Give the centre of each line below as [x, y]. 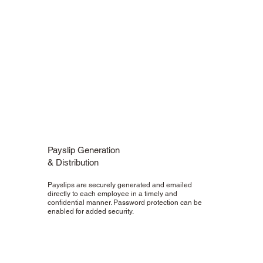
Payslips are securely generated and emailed [120, 185]
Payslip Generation [84, 150]
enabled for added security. [91, 211]
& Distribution [73, 162]
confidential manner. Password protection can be [125, 202]
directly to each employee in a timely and [113, 193]
